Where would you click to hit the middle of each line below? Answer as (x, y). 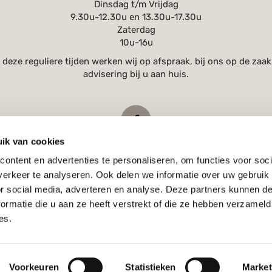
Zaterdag (136, 29)
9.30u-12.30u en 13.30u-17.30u (136, 17)
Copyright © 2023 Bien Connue (136, 240)
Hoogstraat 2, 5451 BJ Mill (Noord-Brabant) (141, 203)
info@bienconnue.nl (144, 184)
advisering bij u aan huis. (136, 74)
